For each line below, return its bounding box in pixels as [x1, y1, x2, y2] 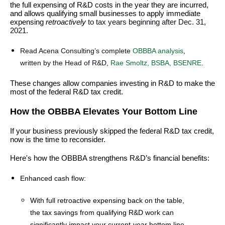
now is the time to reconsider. [10, 135, 105, 144]
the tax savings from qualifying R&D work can [30, 208, 174, 216]
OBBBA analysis [133, 47, 183, 55]
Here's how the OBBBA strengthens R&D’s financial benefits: [10, 154, 209, 162]
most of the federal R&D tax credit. [10, 87, 123, 96]
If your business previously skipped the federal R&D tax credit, [10, 127, 214, 135]
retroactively [46, 18, 86, 26]
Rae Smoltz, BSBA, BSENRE [110, 59, 201, 67]
